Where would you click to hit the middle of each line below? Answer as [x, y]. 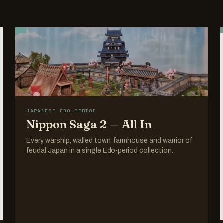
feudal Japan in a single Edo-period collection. [100, 151]
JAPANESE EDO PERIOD [61, 111]
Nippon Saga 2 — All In [89, 124]
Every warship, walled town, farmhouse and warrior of [110, 141]
